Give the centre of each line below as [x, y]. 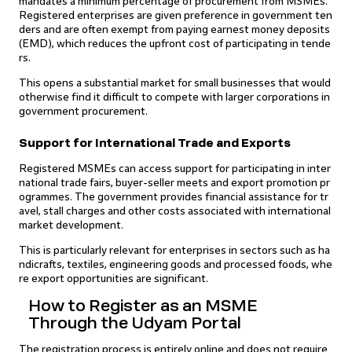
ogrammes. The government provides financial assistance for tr [174, 197]
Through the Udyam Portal [135, 323]
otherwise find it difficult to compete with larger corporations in [174, 97]
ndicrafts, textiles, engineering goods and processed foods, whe [176, 264]
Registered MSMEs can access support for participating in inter [175, 169]
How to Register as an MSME [143, 306]
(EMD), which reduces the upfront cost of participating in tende [175, 44]
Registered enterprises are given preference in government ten [176, 15]
